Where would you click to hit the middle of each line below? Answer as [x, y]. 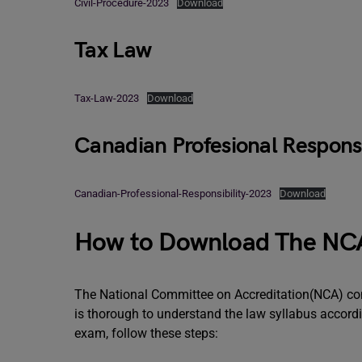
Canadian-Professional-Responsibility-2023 [173, 194]
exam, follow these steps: [146, 333]
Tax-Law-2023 [107, 98]
